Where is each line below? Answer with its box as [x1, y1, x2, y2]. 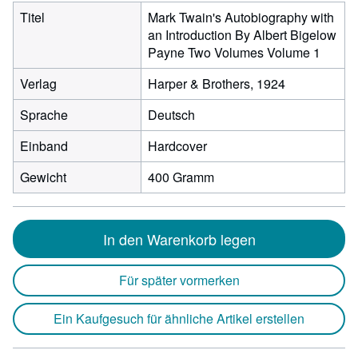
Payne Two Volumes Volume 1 [148, 43, 320, 62]
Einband [20, 137, 68, 155]
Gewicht [20, 168, 66, 186]
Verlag [20, 74, 57, 93]
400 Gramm [148, 168, 214, 186]
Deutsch [148, 105, 195, 124]
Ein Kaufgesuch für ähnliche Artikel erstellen [54, 309, 304, 328]
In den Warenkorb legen [102, 229, 256, 249]
